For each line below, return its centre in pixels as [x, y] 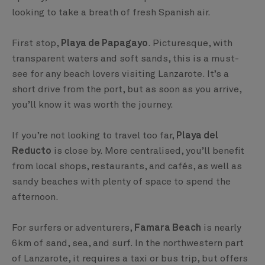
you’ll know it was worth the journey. [93, 105]
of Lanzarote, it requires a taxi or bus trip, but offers [130, 259]
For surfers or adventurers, [73, 228]
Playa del [197, 136]
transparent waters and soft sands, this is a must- [125, 59]
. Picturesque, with [190, 43]
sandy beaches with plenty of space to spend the [121, 182]
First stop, [36, 43]
